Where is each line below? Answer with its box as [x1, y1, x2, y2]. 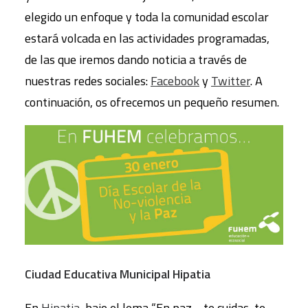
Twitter [211, 71, 250, 90]
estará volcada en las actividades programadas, [25, 28, 269, 47]
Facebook [151, 71, 199, 90]
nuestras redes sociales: [25, 71, 151, 90]
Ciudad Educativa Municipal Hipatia [25, 265, 210, 284]
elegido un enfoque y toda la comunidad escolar [25, 7, 269, 26]
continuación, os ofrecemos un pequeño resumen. [25, 92, 279, 111]
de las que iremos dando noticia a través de [25, 49, 247, 69]
